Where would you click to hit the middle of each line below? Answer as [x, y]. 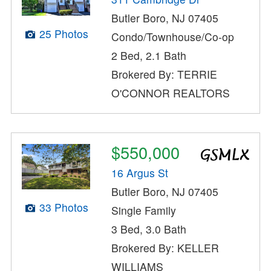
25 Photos [64, 34]
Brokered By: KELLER [165, 248]
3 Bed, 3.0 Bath [149, 229]
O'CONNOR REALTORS [171, 93]
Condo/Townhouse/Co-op [173, 37]
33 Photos [64, 207]
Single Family [144, 211]
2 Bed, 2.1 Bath [149, 56]
